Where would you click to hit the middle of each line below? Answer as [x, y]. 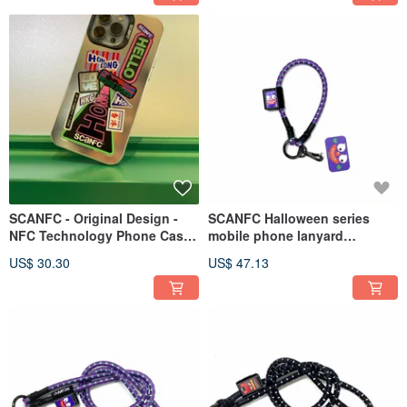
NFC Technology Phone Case [100, 235]
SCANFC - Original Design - [94, 218]
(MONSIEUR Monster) [274, 252]
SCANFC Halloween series [289, 218]
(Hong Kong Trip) [63, 252]
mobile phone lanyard [276, 235]
